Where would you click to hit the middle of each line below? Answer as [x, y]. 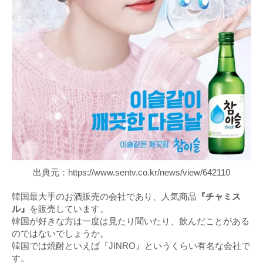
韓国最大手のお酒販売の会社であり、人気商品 [104, 197]
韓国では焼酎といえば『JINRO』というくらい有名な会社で [131, 246]
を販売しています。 [69, 209]
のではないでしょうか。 [60, 234]
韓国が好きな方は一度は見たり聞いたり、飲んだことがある [131, 221]
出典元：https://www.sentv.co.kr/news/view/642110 [131, 173]
